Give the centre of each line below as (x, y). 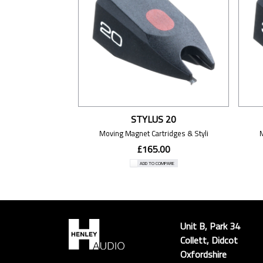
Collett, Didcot (209, 240)
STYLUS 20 (154, 119)
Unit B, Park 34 (210, 226)
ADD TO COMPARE (157, 163)
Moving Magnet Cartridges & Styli (154, 134)
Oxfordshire (203, 254)
